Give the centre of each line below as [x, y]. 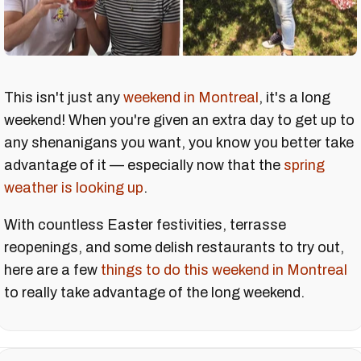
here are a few [52, 270]
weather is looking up [74, 187]
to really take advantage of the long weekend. [154, 292]
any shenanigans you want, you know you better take [179, 142]
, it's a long [295, 97]
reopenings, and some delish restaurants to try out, [174, 247]
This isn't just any [64, 97]
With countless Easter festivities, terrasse [145, 224]
